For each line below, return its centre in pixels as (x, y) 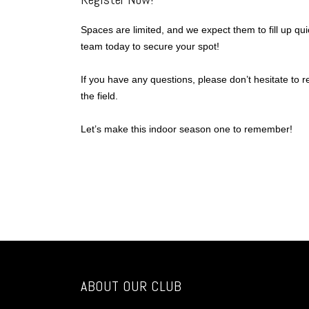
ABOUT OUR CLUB (131, 286)
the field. (99, 96)
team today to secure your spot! (150, 46)
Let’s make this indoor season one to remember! (187, 129)
